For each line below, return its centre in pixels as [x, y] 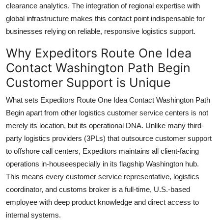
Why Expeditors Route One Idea [99, 53]
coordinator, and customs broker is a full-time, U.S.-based [98, 189]
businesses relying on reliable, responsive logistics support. [101, 31]
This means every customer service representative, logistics [103, 176]
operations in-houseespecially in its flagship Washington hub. [102, 164]
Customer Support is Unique [88, 82]
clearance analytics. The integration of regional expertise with [103, 5]
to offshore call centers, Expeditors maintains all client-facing [102, 151]
